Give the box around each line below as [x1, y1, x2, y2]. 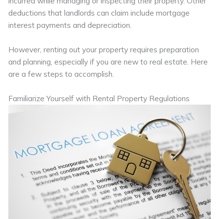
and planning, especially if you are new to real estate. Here [8, 56, 208, 66]
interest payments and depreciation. [8, 20, 132, 30]
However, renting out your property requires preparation [8, 44, 199, 54]
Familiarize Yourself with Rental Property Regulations [8, 93, 190, 103]
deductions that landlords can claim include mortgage [8, 7, 190, 18]
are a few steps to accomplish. [8, 68, 114, 79]
